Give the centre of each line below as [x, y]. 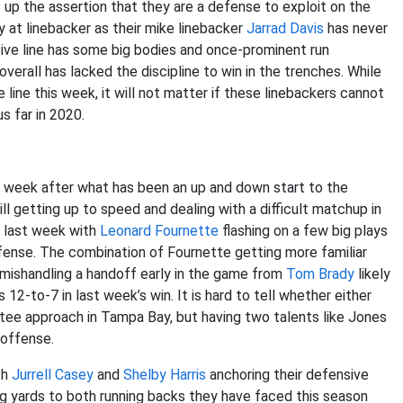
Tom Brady [320, 274]
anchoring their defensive [287, 375]
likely [372, 274]
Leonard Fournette [159, 231]
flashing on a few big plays [303, 231]
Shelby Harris [165, 375]
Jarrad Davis [285, 28]
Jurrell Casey [53, 375]
